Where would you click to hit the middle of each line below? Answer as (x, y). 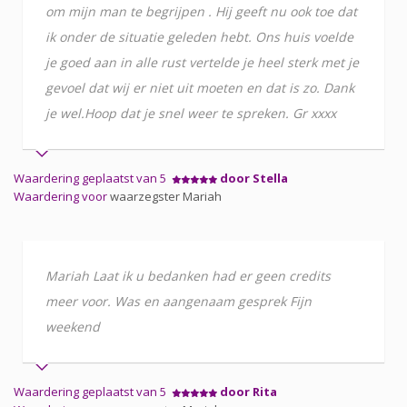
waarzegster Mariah (166, 196)
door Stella (254, 178)
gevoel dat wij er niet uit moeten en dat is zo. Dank (200, 87)
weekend (73, 326)
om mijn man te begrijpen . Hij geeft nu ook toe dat (201, 11)
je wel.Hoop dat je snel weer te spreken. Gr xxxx (191, 113)
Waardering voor (62, 196)
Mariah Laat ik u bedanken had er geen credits (188, 275)
